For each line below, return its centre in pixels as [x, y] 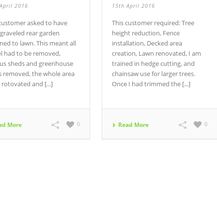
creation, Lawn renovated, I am [157, 54]
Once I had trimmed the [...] [151, 84]
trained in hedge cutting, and [154, 64]
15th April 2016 [134, 6]
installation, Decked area [147, 43]
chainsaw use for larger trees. [154, 74]
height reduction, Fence [146, 33]
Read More [134, 125]
